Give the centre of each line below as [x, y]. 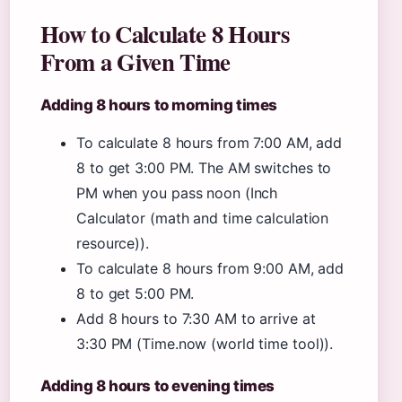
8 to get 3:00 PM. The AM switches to [204, 168]
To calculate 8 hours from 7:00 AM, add [210, 143]
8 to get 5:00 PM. [135, 293]
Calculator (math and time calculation [203, 218]
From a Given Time [135, 61]
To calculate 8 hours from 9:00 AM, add [210, 268]
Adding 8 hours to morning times [159, 105]
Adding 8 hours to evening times [157, 386]
